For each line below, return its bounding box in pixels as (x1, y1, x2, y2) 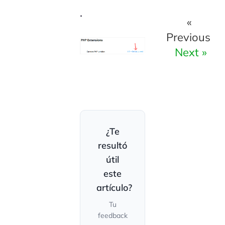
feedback (97, 211, 128, 220)
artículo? (96, 182, 133, 194)
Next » (174, 45, 207, 59)
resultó (98, 140, 127, 152)
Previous (166, 30, 210, 44)
